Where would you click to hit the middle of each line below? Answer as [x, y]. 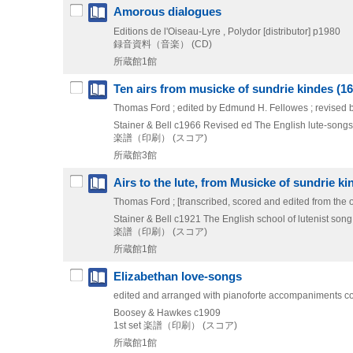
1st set [127, 325]
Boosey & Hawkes [152, 312]
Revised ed [228, 125]
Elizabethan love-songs [178, 276]
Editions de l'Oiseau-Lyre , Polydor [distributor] [212, 31]
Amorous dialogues [167, 11]
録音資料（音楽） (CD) [163, 44]
